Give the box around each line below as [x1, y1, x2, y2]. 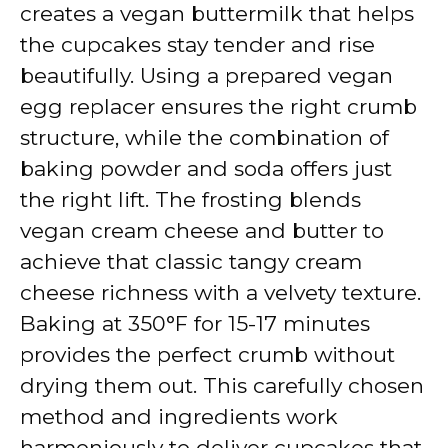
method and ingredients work [20, 404, 338, 430]
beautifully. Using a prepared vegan [20, 63, 393, 89]
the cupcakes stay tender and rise [20, 32, 375, 58]
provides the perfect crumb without [20, 342, 395, 368]
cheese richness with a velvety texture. [20, 280, 421, 306]
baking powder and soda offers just [20, 156, 392, 182]
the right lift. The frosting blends [20, 187, 361, 213]
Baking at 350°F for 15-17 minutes [20, 311, 370, 337]
